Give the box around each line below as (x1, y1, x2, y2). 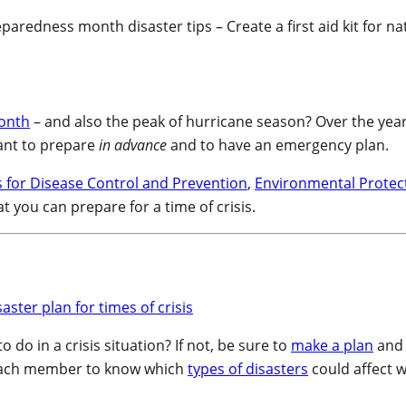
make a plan (291, 335, 373, 356)
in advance (99, 135, 167, 156)
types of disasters (188, 359, 308, 380)
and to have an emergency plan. (167, 135, 389, 156)
